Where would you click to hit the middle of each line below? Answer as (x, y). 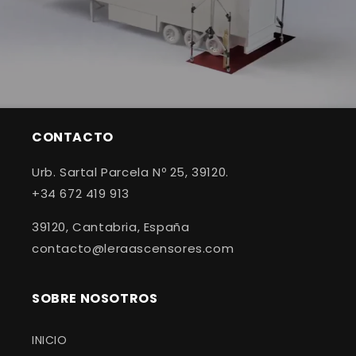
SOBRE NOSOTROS (95, 299)
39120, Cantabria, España (111, 227)
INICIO (50, 341)
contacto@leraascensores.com (133, 249)
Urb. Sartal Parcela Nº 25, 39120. (130, 172)
